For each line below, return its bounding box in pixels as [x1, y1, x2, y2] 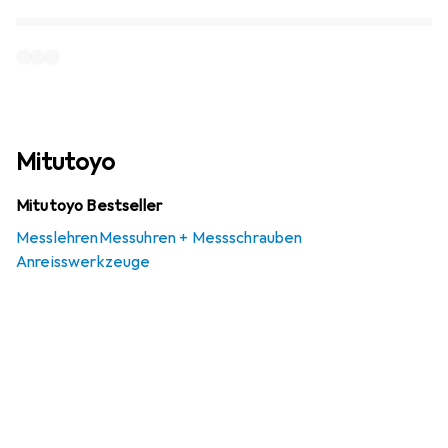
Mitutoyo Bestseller [16, 196, 163, 216]
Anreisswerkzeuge [16, 252, 151, 272]
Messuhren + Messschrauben [98, 228, 303, 248]
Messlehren [16, 228, 99, 248]
